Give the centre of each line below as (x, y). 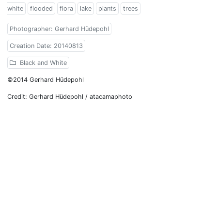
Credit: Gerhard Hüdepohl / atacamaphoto (70, 97)
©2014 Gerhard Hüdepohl (46, 80)
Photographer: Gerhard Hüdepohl (59, 29)
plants (107, 9)
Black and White (42, 63)
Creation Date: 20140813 (46, 46)
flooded (41, 9)
